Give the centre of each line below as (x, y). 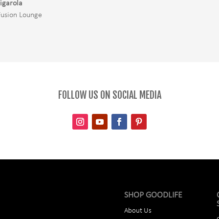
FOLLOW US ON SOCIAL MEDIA (109, 95)
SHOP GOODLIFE (153, 195)
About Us (138, 211)
